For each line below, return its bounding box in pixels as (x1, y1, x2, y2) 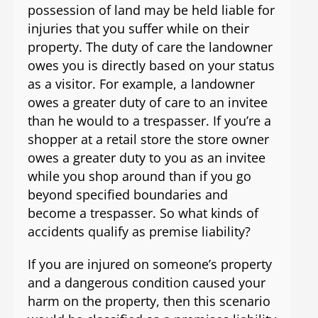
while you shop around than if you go (27, 168, 251, 185)
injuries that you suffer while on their (27, 20, 249, 38)
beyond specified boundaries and (27, 186, 228, 204)
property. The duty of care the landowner (27, 38, 273, 56)
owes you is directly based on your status (27, 57, 275, 75)
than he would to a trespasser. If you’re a (27, 112, 271, 130)
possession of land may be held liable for (27, 1, 275, 19)
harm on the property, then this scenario (27, 292, 270, 310)
